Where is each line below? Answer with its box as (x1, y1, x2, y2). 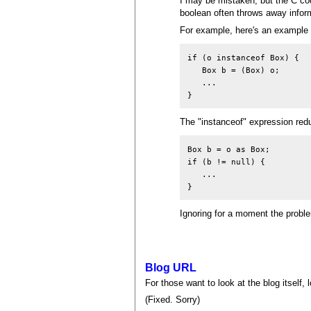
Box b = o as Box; (187, 144, 270, 153)
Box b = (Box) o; (187, 65, 280, 74)
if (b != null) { (187, 157, 265, 166)
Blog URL (145, 262, 197, 274)
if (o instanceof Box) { (187, 53, 299, 62)
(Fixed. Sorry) (145, 294, 201, 305)
